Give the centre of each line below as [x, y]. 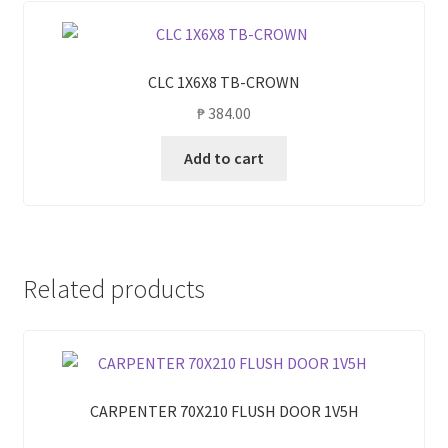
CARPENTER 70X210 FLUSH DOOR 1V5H [224, 411]
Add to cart [224, 158]
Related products [113, 288]
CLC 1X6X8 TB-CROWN [224, 81]
